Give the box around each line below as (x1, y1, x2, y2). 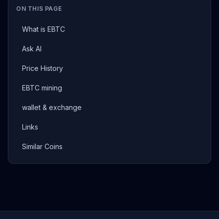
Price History (22, 64, 63, 72)
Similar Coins (22, 142, 63, 151)
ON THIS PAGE (16, 5, 62, 12)
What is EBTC (22, 25, 65, 33)
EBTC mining (22, 84, 62, 92)
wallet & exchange (22, 103, 82, 111)
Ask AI (22, 44, 42, 53)
